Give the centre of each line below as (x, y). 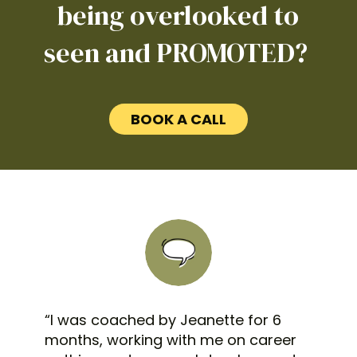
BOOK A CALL (178, 119)
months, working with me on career (171, 340)
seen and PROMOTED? (178, 53)
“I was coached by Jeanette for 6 (163, 320)
